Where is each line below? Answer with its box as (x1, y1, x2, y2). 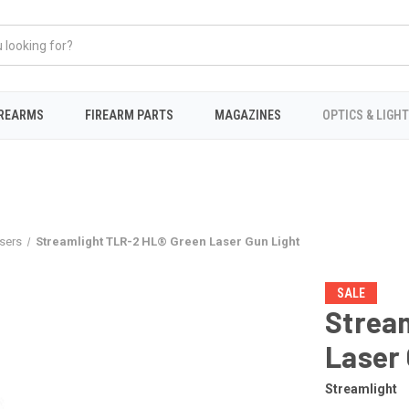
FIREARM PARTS (85, 107, 174, 122)
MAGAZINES (214, 107, 281, 122)
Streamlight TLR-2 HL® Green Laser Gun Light (36, 235, 300, 248)
